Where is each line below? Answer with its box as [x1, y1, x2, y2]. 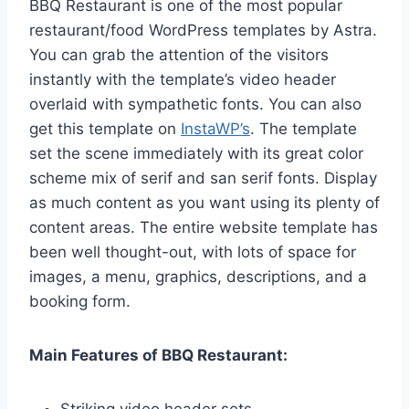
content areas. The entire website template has [29, 217, 378, 236]
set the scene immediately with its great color [29, 143, 363, 163]
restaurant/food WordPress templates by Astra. [29, 20, 377, 39]
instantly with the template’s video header [29, 69, 336, 89]
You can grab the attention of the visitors [29, 45, 329, 64]
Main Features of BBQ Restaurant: [29, 345, 291, 364]
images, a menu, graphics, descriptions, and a [29, 267, 367, 286]
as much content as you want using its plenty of [29, 193, 380, 212]
